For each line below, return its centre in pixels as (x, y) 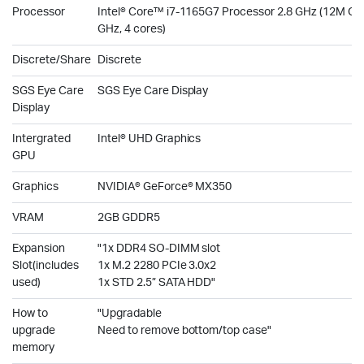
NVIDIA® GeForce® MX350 (165, 187)
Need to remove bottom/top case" (185, 331)
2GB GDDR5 (129, 218)
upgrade (34, 331)
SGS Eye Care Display (153, 91)
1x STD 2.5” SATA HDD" (157, 283)
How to (30, 314)
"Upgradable (130, 314)
